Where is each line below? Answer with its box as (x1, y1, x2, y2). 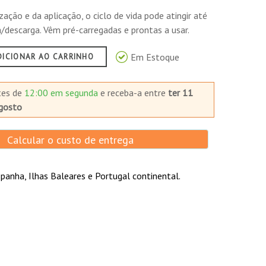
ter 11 (167, 87, 193, 99)
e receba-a (100, 87, 144, 99)
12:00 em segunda (24, 87, 100, 99)
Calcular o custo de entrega (4, 133, 134, 147)
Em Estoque (131, 50, 180, 63)
